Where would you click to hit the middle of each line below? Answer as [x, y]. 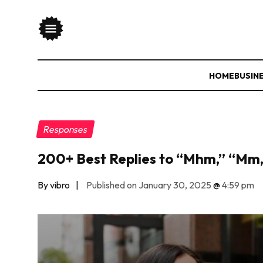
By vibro [54, 185]
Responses [65, 129]
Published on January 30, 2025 [149, 185]
